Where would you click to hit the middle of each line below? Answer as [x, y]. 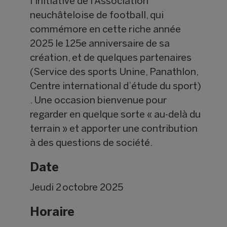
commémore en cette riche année [106, 30]
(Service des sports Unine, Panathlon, [114, 73]
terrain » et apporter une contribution [114, 129]
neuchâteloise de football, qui [97, 16]
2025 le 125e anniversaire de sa [100, 44]
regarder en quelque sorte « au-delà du [116, 115]
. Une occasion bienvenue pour [99, 101]
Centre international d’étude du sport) [116, 87]
